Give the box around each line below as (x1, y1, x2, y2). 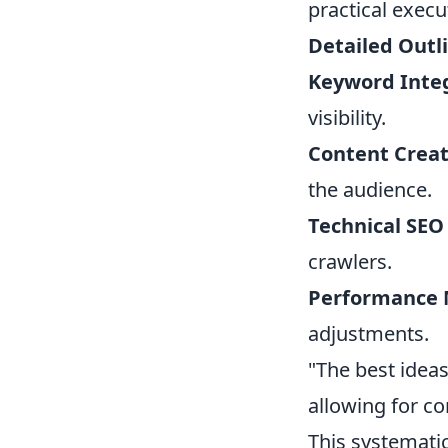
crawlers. (308, 248, 392, 275)
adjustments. (308, 320, 429, 347)
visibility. (308, 104, 386, 131)
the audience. (308, 176, 432, 203)
